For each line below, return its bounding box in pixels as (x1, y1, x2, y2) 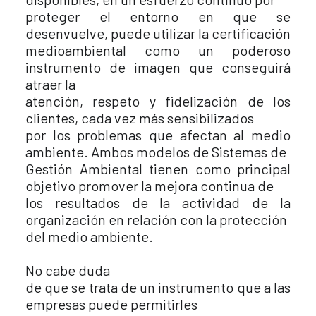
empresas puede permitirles (25, 296, 197, 312)
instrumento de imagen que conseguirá (25, 59, 291, 75)
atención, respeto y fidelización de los (25, 92, 291, 109)
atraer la (25, 75, 75, 92)
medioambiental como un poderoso (25, 42, 291, 59)
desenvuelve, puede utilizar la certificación (25, 25, 291, 42)
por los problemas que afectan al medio (25, 126, 291, 143)
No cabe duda (25, 262, 110, 279)
